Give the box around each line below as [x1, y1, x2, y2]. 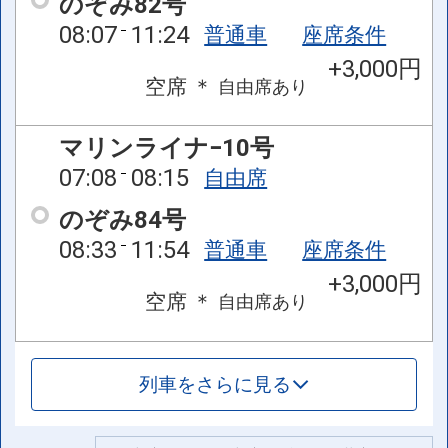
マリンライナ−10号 [59, 134, 274, 163]
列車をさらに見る [138, 373, 291, 395]
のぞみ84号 [59, 206, 186, 235]
